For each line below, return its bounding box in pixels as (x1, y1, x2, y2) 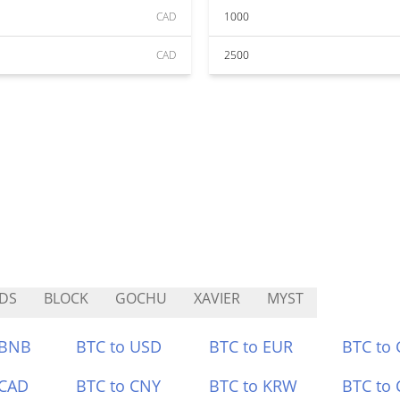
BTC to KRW (209, 375, 297, 396)
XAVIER (194, 288, 240, 308)
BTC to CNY (76, 375, 162, 396)
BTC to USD (76, 336, 162, 357)
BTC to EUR (209, 336, 293, 357)
